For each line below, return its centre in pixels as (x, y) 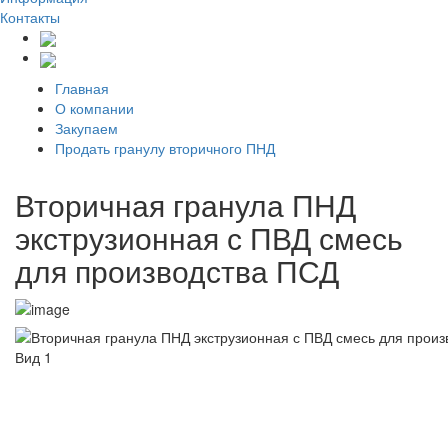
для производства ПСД (177, 270)
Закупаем (86, 127)
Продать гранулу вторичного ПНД (165, 147)
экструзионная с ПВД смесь (209, 237)
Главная (82, 87)
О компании (94, 107)
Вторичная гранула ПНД (185, 204)
